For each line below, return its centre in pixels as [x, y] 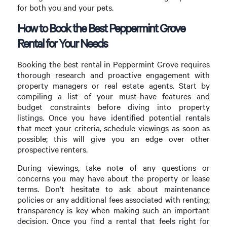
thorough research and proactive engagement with [113, 74]
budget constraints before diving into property [113, 106]
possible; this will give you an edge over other [113, 138]
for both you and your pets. [65, 8]
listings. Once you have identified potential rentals [113, 117]
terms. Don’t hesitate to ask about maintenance [113, 188]
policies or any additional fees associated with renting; [113, 199]
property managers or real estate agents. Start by [113, 85]
